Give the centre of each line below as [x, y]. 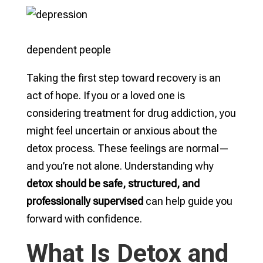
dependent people [68, 50]
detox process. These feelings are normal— [127, 148]
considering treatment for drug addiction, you [131, 113]
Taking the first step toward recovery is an [123, 78]
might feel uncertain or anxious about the [122, 131]
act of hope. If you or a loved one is [105, 95]
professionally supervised [85, 201]
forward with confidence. [84, 219]
